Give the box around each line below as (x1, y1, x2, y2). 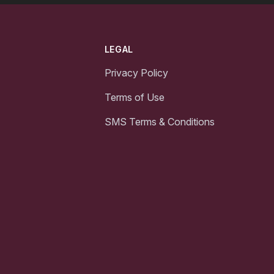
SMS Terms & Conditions (104, 116, 215, 128)
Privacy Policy (104, 67, 168, 80)
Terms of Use (104, 91, 165, 104)
